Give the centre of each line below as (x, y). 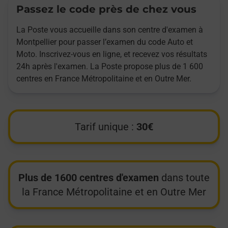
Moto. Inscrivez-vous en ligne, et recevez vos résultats (112, 54)
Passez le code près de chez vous (106, 9)
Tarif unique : (106, 127)
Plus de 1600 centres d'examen (89, 178)
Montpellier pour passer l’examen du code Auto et (105, 42)
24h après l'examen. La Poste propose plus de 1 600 (110, 67)
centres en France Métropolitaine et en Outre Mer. (104, 79)
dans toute (184, 178)
